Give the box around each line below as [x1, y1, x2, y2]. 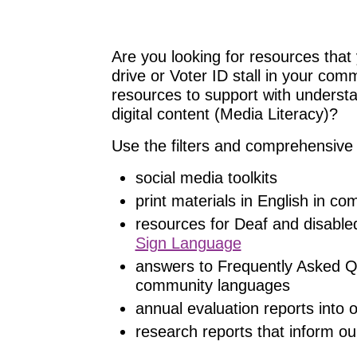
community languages [135, 277, 290, 294]
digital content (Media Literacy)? [111, 105, 343, 123]
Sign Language [135, 234, 241, 252]
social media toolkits [135, 169, 277, 186]
